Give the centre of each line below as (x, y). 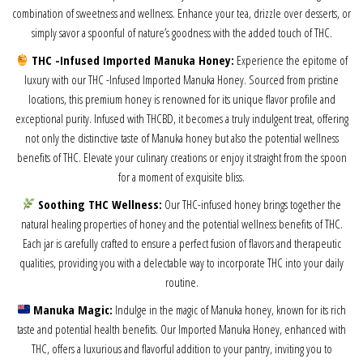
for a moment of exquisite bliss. (181, 176)
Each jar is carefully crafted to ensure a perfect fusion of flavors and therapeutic (181, 243)
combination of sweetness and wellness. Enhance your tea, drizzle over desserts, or (181, 13)
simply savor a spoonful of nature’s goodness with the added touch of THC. (181, 32)
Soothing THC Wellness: (100, 204)
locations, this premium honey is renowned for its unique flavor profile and (181, 98)
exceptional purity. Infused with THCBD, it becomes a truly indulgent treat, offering (181, 118)
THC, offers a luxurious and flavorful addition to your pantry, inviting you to (181, 348)
